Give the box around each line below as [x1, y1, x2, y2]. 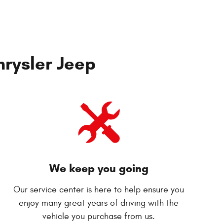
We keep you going [49, 161, 148, 175]
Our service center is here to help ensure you [13, 184, 184, 195]
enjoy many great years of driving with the [19, 197, 179, 208]
